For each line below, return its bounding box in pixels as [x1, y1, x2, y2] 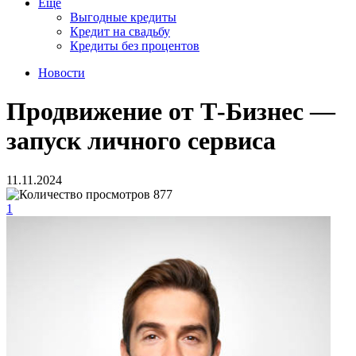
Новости [38, 66, 85, 79]
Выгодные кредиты [70, 10, 176, 24]
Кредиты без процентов [70, 39, 199, 52]
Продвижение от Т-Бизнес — [6, 97, 335, 126]
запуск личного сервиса [6, 126, 276, 156]
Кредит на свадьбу [70, 25, 170, 38]
